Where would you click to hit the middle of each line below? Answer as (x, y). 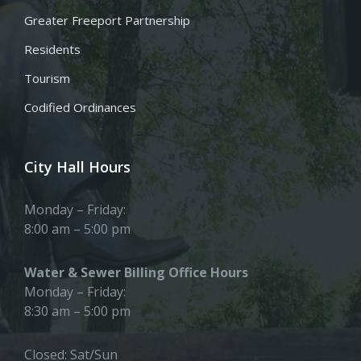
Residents (52, 50)
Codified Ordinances (80, 108)
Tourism (47, 79)
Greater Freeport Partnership (107, 21)
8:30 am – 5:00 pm (77, 311)
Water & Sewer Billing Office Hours (136, 273)
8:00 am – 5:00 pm (77, 229)
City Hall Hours (77, 167)
